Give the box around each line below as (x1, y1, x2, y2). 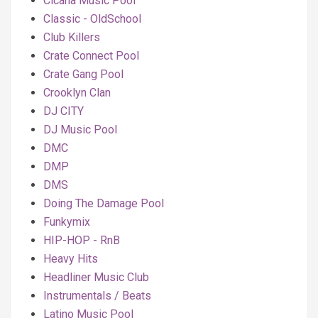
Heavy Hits (43, 252, 98, 265)
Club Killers (43, 31, 100, 44)
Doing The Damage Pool (43, 197, 164, 210)
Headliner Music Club (43, 270, 149, 284)
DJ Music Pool (43, 123, 117, 136)
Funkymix (43, 215, 90, 229)
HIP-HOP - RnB (43, 234, 120, 247)
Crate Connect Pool (43, 49, 139, 62)
